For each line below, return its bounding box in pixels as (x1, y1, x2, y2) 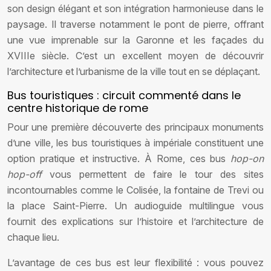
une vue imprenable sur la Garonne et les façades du (7, 34, 264, 46)
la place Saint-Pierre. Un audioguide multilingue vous (7, 200, 264, 212)
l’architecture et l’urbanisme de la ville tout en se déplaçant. (7, 65, 260, 77)
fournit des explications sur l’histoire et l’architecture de (7, 215, 264, 227)
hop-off (7, 168, 50, 180)
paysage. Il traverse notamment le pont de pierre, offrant (7, 18, 264, 30)
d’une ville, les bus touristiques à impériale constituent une (7, 137, 264, 149)
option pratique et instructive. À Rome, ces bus (7, 152, 230, 165)
